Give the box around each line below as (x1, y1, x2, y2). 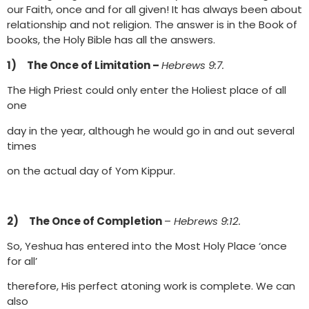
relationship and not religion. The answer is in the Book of (7, 17, 297, 32)
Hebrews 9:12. (174, 213, 241, 228)
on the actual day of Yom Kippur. (7, 163, 175, 178)
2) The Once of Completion (7, 213, 164, 228)
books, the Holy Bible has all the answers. (7, 32, 215, 48)
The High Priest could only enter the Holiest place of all (7, 83, 286, 98)
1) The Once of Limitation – (7, 57, 161, 72)
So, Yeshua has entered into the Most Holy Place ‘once (7, 239, 287, 254)
